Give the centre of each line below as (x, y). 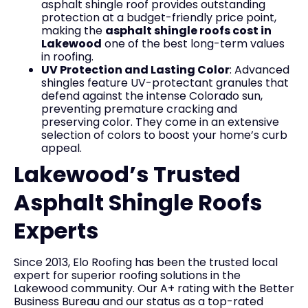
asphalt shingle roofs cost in (188, 31)
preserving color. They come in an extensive (160, 122)
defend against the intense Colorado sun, (152, 96)
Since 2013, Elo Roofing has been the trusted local (146, 262)
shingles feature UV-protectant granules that (165, 83)
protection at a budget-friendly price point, (159, 18)
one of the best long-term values (193, 44)
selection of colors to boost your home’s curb (164, 135)
